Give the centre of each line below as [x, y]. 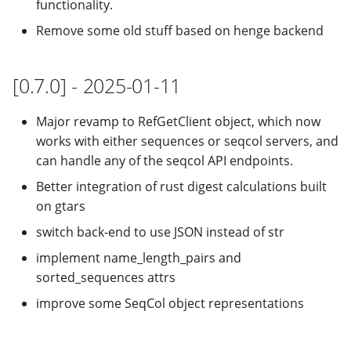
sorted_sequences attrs [106, 277]
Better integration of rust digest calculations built [181, 186]
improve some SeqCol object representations [170, 303]
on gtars [61, 206]
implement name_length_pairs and [139, 258]
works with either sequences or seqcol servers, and [187, 141]
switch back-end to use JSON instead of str [160, 232]
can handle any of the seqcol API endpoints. [165, 161]
